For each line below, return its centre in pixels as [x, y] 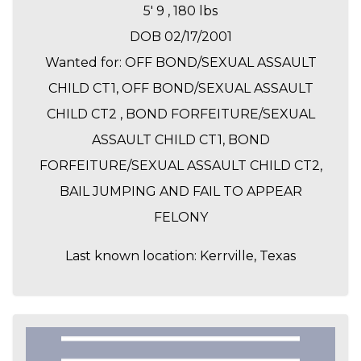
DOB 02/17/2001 [180, 37]
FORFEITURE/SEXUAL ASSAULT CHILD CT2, [180, 166]
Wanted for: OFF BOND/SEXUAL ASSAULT [180, 63]
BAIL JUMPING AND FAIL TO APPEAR [180, 192]
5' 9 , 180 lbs [180, 11]
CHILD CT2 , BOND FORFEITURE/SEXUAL [180, 114]
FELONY [180, 218]
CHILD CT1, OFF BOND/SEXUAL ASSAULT [180, 89]
